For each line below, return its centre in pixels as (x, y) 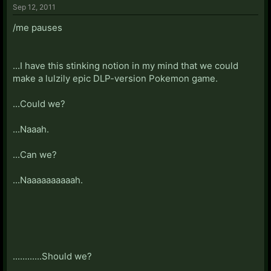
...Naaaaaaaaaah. (48, 180)
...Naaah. (31, 129)
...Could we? (39, 103)
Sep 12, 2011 (34, 7)
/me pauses (38, 27)
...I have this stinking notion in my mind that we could (126, 65)
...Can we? (35, 154)
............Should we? (52, 256)
